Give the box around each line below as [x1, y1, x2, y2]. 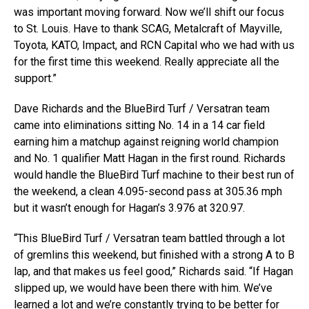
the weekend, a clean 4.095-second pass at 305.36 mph [14, 185, 282, 198]
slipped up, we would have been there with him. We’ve [14, 281, 272, 295]
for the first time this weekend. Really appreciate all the [14, 55, 279, 68]
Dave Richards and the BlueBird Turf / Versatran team [14, 102, 270, 115]
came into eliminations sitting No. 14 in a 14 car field [14, 119, 265, 132]
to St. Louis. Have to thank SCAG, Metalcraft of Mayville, [14, 22, 282, 35]
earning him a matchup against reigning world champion [14, 135, 279, 148]
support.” [14, 72, 57, 85]
